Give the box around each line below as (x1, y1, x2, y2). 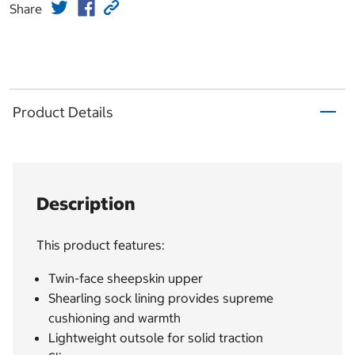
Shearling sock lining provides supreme (48, 290, 273, 307)
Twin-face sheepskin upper (48, 270, 203, 287)
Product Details (13, 102, 113, 121)
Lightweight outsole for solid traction (48, 330, 263, 346)
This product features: (36, 237, 165, 254)
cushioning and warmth (48, 310, 181, 326)
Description (36, 193, 136, 216)
